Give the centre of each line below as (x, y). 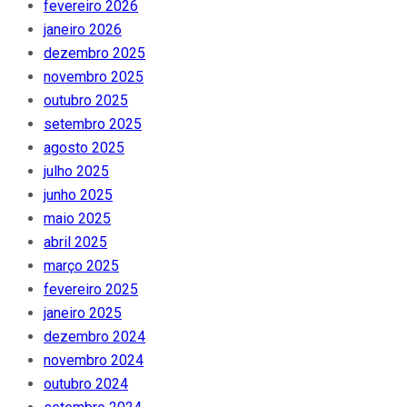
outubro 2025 (86, 101)
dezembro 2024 (94, 337)
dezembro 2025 (94, 54)
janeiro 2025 (83, 313)
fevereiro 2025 (91, 290)
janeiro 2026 (83, 30)
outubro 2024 (86, 384)
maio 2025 (77, 219)
